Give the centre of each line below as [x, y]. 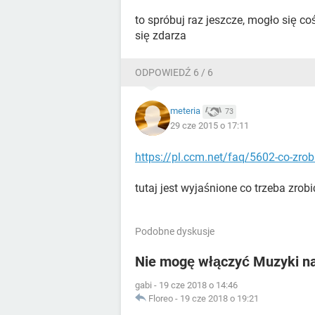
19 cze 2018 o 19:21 [219, 298]
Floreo [161, 298]
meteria [185, 111]
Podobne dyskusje [175, 231]
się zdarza [161, 36]
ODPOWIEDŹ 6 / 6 [174, 72]
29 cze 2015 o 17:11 [210, 125]
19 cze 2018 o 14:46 [198, 285]
